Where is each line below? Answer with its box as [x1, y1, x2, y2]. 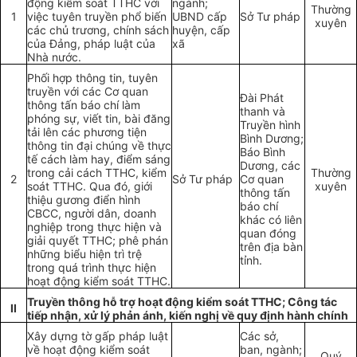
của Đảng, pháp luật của [27, 37, 155, 51]
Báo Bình [240, 145, 285, 159]
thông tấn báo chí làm [27, 98, 140, 112]
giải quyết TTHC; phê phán [27, 233, 168, 248]
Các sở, [240, 329, 279, 343]
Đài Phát [240, 91, 284, 105]
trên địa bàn [240, 240, 303, 254]
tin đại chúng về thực [61, 139, 171, 153]
